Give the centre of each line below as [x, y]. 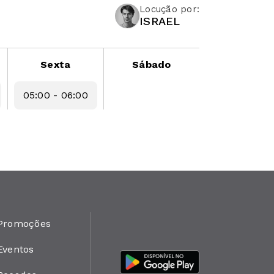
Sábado [152, 64]
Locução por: [169, 9]
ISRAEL [160, 21]
